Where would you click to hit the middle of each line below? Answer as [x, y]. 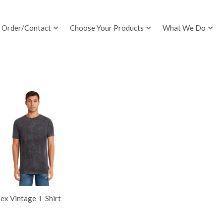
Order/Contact [27, 28]
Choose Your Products [107, 28]
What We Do [184, 28]
